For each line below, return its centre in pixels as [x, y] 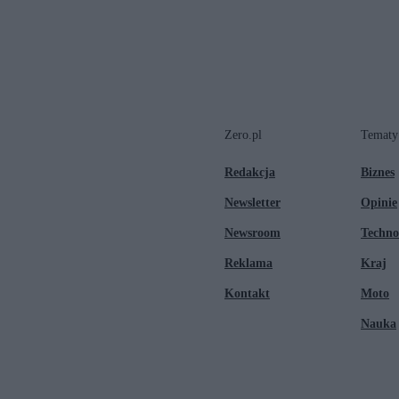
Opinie [379, 202]
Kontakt [247, 293]
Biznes [378, 172]
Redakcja [250, 172]
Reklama [248, 263]
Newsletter [252, 202]
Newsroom [252, 232]
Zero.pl [243, 134]
